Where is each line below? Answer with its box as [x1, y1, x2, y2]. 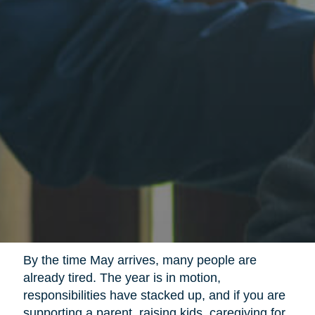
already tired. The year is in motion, [22, 271, 221, 285]
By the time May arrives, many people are [22, 253, 257, 268]
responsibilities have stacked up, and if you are [22, 288, 285, 303]
